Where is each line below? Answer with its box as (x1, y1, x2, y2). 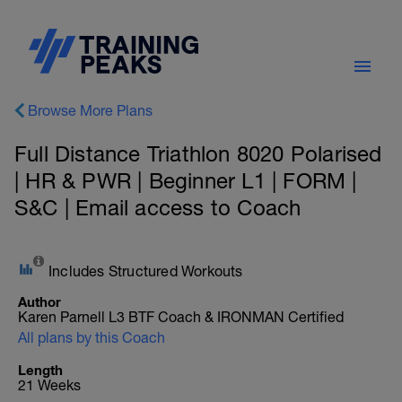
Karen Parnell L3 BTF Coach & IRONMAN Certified (18, 309, 344, 325)
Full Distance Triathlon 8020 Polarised (14, 141, 382, 166)
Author (18, 293, 61, 310)
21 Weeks (18, 377, 81, 393)
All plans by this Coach (18, 329, 165, 345)
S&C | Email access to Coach (14, 195, 301, 220)
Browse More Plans (28, 102, 153, 118)
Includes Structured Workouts (48, 263, 243, 279)
